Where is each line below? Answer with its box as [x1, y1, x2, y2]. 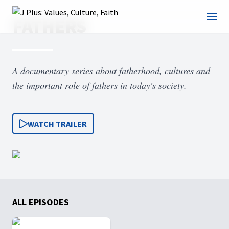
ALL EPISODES [12, 196, 69, 208]
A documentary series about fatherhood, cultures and [12, 64, 210, 77]
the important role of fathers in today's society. [12, 79, 187, 91]
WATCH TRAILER [27, 119, 87, 129]
